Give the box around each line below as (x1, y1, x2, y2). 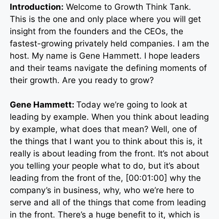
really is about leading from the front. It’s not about (10, 149, 209, 159)
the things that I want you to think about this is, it (10, 136, 202, 147)
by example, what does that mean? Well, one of (10, 124, 197, 134)
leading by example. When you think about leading (10, 112, 209, 122)
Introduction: (10, 1, 64, 12)
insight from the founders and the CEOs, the (10, 26, 183, 36)
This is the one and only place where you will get (10, 14, 201, 24)
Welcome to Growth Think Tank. (64, 1, 191, 12)
